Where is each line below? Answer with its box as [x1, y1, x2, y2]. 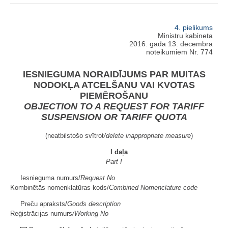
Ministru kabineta [158, 31, 213, 40]
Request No [80, 174, 115, 182]
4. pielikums [175, 23, 213, 32]
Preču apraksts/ [20, 200, 67, 208]
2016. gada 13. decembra [129, 39, 213, 48]
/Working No [72, 210, 108, 218]
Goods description [67, 200, 121, 208]
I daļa [110, 148, 128, 156]
